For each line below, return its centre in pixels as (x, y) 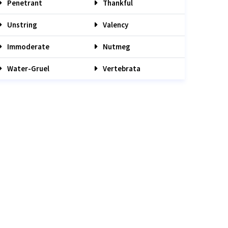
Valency (115, 25)
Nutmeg (116, 47)
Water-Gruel (27, 68)
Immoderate (27, 47)
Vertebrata (121, 68)
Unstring (21, 25)
